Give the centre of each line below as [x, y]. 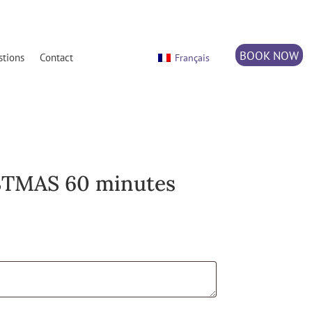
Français [192, 57]
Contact [57, 58]
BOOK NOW [269, 55]
